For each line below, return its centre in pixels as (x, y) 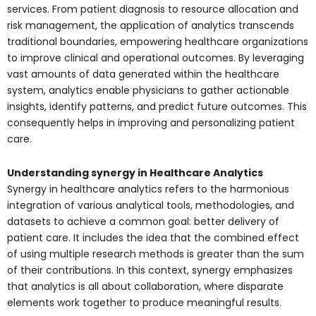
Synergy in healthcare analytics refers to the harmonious (148, 189)
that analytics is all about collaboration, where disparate (145, 286)
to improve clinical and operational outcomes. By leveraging (156, 58)
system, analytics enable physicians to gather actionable (148, 91)
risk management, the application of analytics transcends (151, 26)
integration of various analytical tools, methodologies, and (151, 205)
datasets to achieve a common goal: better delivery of (143, 221)
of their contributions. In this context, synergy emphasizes (150, 270)
